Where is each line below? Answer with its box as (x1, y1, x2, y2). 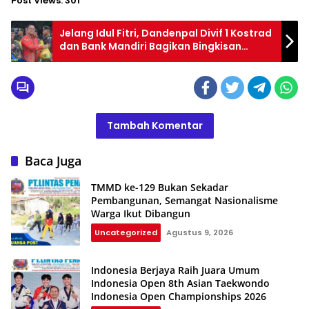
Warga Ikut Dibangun (91, 206, 190, 220)
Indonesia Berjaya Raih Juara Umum (91, 263, 259, 277)
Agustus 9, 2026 (166, 226, 233, 238)
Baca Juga (25, 152, 81, 170)
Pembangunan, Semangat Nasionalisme (91, 193, 278, 207)
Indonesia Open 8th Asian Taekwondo (91, 276, 270, 290)
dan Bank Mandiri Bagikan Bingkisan (59, 39, 241, 53)
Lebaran (59, 52, 101, 66)
